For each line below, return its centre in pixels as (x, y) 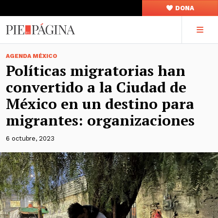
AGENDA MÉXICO (32, 56)
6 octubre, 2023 (30, 138)
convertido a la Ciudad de (96, 87)
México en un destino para (100, 104)
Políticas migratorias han (96, 71)
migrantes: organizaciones (100, 120)
